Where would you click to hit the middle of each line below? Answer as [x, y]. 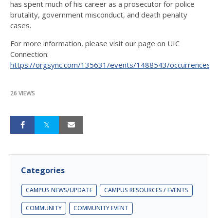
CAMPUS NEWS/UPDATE [59, 190]
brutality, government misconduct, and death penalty [99, 14]
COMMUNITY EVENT [101, 208]
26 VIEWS [23, 93]
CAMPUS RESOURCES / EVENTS [146, 190]
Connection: [29, 54]
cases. [21, 25]
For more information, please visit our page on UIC [95, 43]
